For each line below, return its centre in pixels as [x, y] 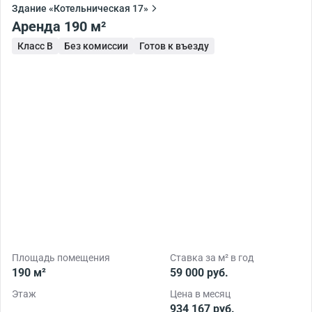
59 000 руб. [199, 272]
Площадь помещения [61, 257]
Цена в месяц [200, 294]
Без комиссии [96, 46]
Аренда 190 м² [85, 26]
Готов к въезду [174, 46]
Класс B [35, 46]
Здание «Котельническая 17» [80, 8]
